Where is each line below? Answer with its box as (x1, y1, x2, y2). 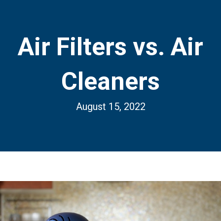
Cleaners (61, 67, 160, 96)
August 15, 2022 (75, 101, 146, 113)
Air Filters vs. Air (18, 33, 203, 62)
